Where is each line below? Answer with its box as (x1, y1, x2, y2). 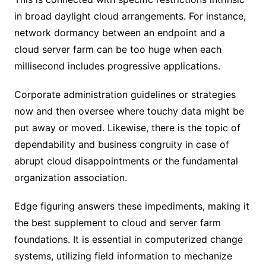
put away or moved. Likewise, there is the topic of (14, 121, 240, 134)
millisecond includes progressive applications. (14, 59, 220, 72)
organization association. (14, 171, 127, 183)
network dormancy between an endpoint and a (14, 26, 225, 39)
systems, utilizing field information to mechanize (14, 249, 232, 262)
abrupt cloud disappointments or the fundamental (14, 154, 238, 167)
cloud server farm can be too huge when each (14, 43, 221, 55)
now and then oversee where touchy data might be (14, 104, 244, 117)
